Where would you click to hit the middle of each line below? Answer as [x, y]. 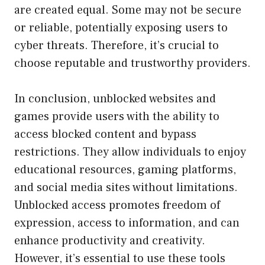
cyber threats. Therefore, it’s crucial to [117, 45]
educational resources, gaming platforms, [125, 169]
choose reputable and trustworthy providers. [132, 63]
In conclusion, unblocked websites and [115, 98]
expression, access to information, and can [127, 223]
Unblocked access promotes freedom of [117, 205]
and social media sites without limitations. [126, 187]
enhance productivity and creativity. [110, 240]
